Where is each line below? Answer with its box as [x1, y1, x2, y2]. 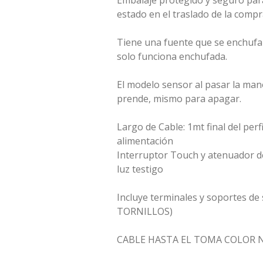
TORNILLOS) [117, 205, 173, 218]
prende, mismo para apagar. [117, 92, 241, 105]
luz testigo [117, 163, 163, 176]
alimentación [117, 134, 173, 147]
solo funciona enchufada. [117, 50, 227, 63]
